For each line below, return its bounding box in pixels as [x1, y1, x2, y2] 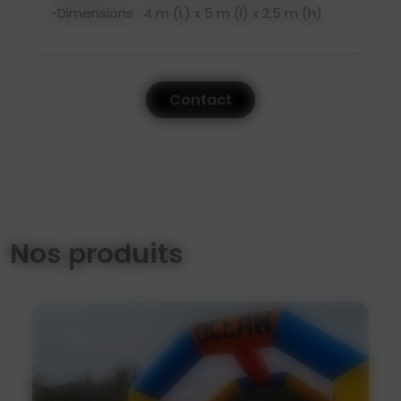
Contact [169, 89, 232, 110]
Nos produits [10, 235, 184, 273]
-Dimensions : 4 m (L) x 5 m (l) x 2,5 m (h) [50, 3, 323, 22]
